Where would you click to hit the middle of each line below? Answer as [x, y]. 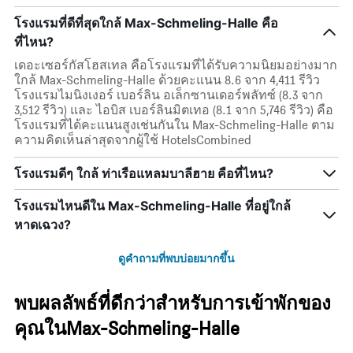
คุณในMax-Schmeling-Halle [127, 329]
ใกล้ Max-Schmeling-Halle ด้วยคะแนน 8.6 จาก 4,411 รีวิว [167, 80]
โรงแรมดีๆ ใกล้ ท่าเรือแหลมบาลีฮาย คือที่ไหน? [144, 174]
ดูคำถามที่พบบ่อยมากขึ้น [176, 258]
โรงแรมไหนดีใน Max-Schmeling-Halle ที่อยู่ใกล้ [152, 206]
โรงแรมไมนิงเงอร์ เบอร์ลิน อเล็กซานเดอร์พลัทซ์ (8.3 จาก [169, 95]
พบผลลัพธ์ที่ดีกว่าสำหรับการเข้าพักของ [173, 303]
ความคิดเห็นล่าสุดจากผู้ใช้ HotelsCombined [133, 140]
